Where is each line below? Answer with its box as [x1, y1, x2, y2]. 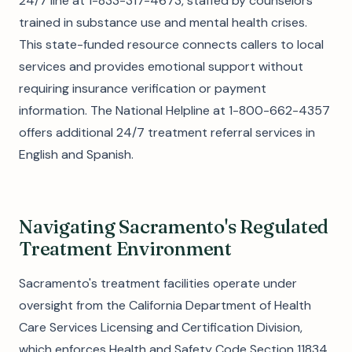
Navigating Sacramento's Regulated [19, 215, 329, 238]
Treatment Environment [19, 237, 232, 260]
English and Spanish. [19, 146, 134, 163]
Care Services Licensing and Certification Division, [19, 319, 302, 335]
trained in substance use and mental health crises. [19, 14, 307, 31]
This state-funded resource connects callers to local [19, 36, 324, 53]
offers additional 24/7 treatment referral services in [19, 124, 315, 141]
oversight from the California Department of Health [19, 297, 311, 313]
